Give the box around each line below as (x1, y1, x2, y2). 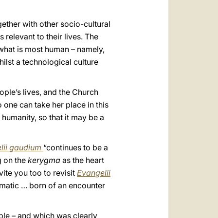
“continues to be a (43, 143, 108, 152)
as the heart (60, 155, 104, 165)
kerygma (28, 155, 60, 165)
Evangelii (77, 168, 110, 178)
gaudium (9, 143, 41, 152)
